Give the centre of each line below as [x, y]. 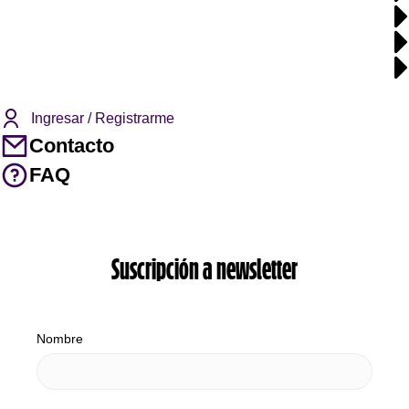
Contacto [72, 146]
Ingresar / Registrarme [103, 118]
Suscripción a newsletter [204, 272]
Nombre [60, 339]
